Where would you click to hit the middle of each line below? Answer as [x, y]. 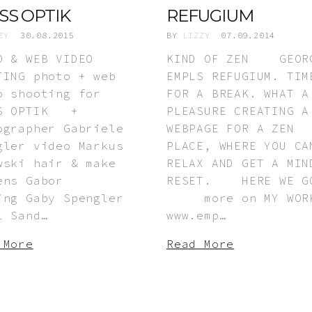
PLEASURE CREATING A [238, 110]
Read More [201, 243]
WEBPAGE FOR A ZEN [231, 128]
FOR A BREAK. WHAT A [238, 93]
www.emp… [197, 215]
